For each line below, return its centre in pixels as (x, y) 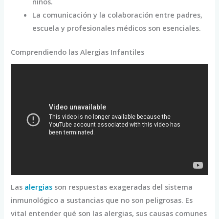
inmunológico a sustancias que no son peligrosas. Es (102, 200)
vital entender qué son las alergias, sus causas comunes (109, 213)
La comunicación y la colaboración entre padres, (118, 15)
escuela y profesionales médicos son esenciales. (117, 28)
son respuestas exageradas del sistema (123, 186)
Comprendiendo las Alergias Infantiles (78, 52)
